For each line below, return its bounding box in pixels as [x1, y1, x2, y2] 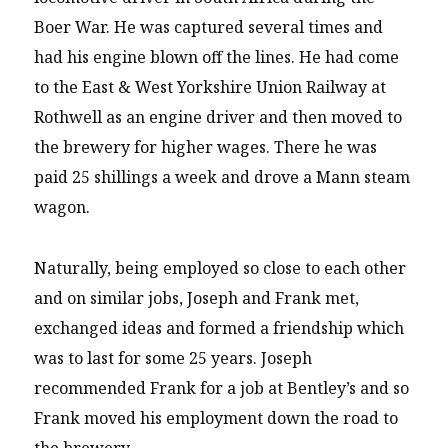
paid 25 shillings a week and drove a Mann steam [34, 166, 411, 189]
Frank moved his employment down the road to [34, 406, 399, 429]
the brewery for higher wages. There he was [34, 136, 378, 159]
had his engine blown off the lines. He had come [34, 46, 400, 69]
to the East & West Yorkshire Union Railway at [34, 76, 387, 99]
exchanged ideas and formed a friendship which [34, 316, 405, 339]
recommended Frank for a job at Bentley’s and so [34, 376, 410, 399]
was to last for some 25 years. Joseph [34, 346, 313, 369]
